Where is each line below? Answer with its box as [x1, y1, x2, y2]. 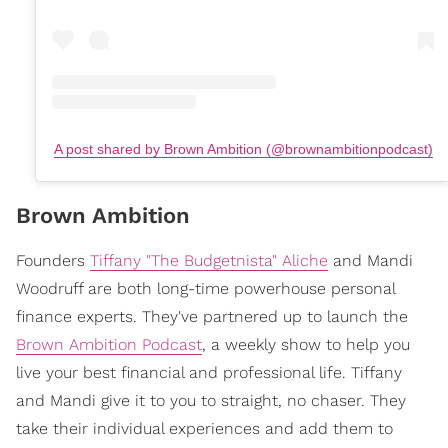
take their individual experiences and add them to [16, 418, 393, 438]
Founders [16, 250, 90, 270]
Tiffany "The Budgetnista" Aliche [90, 250, 328, 270]
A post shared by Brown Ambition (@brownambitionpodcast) [53, 140, 433, 157]
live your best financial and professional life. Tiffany [16, 362, 402, 382]
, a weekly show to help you [202, 334, 410, 354]
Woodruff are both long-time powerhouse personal [16, 278, 395, 298]
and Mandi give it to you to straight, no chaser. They [16, 390, 406, 410]
